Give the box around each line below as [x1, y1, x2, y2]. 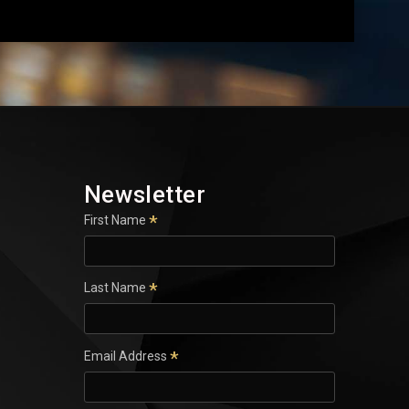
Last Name [83, 280, 149, 296]
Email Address [83, 348, 170, 363]
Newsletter [83, 180, 206, 208]
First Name [83, 212, 149, 227]
